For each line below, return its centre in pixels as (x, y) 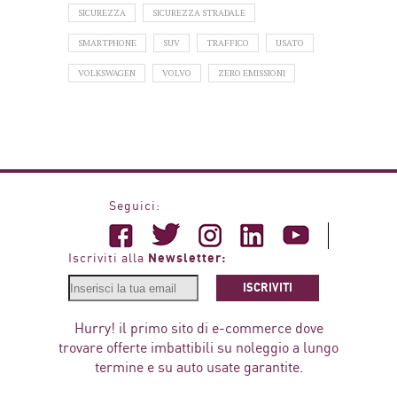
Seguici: (135, 207)
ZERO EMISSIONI (252, 74)
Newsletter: (187, 259)
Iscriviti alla (108, 259)
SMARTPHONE (107, 43)
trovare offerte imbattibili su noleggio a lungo (198, 349)
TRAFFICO (228, 43)
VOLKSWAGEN (107, 74)
